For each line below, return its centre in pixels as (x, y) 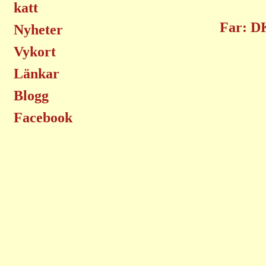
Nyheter (38, 30)
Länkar (37, 74)
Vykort (35, 52)
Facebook (43, 118)
